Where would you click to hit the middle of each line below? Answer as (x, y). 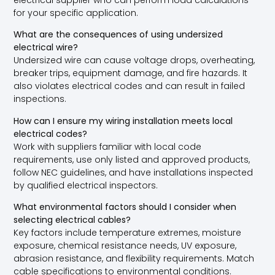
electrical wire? (46, 48)
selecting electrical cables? (72, 220)
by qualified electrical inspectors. (86, 185)
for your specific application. (76, 13)
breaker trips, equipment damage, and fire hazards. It (131, 73)
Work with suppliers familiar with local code (108, 146)
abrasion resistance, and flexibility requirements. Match (134, 259)
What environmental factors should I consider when (125, 207)
